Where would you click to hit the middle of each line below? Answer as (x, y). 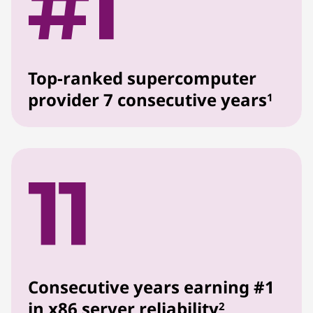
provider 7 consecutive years (147, 100)
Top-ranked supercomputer (142, 78)
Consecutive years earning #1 (151, 287)
